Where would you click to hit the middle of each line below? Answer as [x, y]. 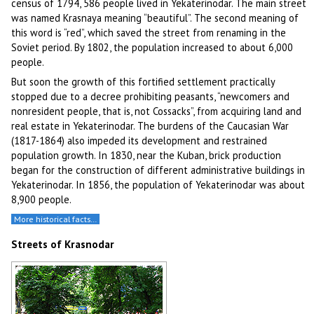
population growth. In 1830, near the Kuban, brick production [146, 156]
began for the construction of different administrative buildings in [158, 170]
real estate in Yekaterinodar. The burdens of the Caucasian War [150, 126]
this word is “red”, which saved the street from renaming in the [149, 32]
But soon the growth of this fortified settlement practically [143, 82]
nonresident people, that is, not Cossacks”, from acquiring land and [157, 111]
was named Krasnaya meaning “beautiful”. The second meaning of [155, 18]
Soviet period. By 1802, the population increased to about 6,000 [152, 47]
